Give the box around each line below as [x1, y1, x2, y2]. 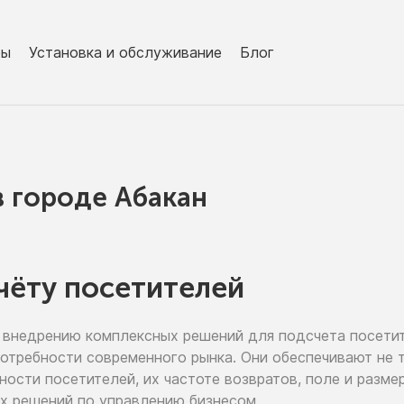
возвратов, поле [220, 370, 344, 388]
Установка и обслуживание [29, 42, 222, 61]
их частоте [143, 370, 220, 388]
